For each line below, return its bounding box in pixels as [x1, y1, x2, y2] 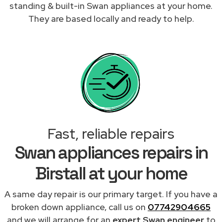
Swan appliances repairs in [14, 141, 208, 164]
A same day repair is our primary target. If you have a [4, 188, 218, 200]
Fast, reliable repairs [48, 124, 174, 143]
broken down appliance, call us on [11, 201, 148, 213]
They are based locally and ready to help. [28, 12, 194, 24]
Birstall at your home [35, 162, 187, 184]
